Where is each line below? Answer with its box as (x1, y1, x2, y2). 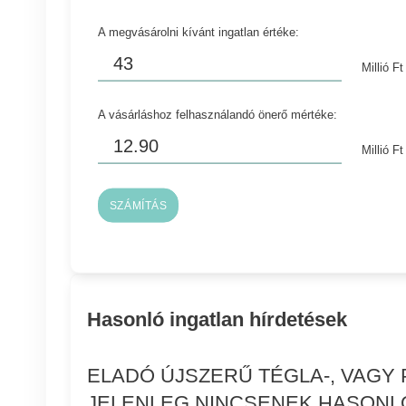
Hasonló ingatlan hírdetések (86, 307, 347, 331)
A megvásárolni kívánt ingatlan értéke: (98, 24, 300, 39)
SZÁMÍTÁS (109, 199, 168, 211)
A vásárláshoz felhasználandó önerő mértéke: (98, 107, 338, 121)
